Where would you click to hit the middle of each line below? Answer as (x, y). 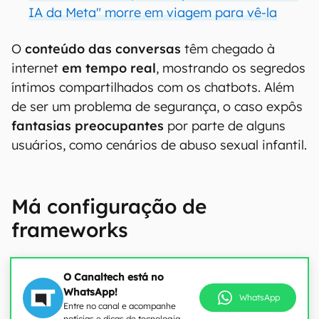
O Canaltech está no (114, 277)
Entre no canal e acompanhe (120, 306)
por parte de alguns (225, 126)
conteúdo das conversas (103, 49)
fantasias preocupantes (88, 126)
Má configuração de (109, 206)
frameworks (70, 230)
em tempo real (109, 68)
